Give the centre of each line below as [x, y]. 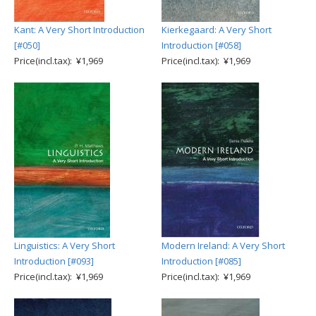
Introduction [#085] [201, 261]
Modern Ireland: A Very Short [223, 245]
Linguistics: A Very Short [65, 245]
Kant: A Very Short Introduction [79, 30]
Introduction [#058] [201, 45]
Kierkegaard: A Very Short [217, 30]
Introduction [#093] [54, 261]
